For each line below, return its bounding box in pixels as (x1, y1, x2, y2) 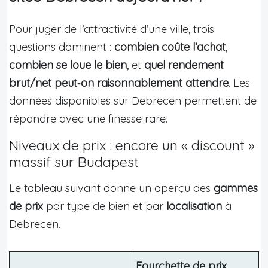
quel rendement (144, 57, 224, 72)
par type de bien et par (43, 199, 166, 213)
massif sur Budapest (9, 153, 139, 170)
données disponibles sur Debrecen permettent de (9, 93, 257, 108)
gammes (214, 181, 258, 195)
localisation (166, 199, 222, 213)
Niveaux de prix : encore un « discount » (9, 136, 255, 154)
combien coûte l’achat (114, 39, 226, 54)
